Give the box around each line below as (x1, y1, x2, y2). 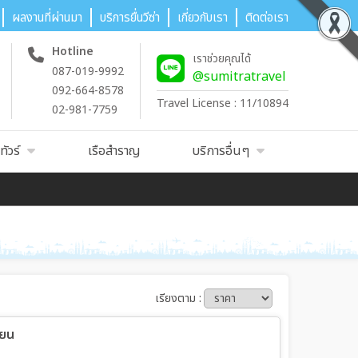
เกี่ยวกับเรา (177, 9, 228, 27)
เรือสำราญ (88, 141, 141, 161)
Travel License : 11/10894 (157, 94, 288, 112)
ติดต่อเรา (245, 9, 288, 27)
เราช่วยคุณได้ (193, 50, 251, 67)
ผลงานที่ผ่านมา (12, 9, 82, 27)
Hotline (52, 42, 93, 60)
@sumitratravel (193, 66, 286, 86)
